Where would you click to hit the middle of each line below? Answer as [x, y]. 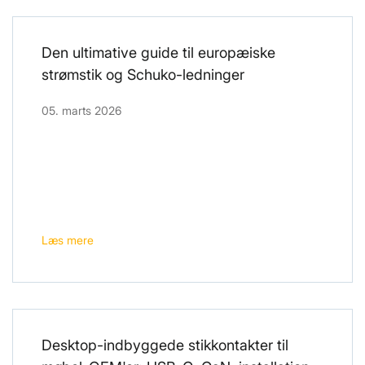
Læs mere [68, 240]
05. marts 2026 [81, 111]
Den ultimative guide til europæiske [158, 53]
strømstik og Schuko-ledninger [143, 75]
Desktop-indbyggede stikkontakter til [165, 345]
